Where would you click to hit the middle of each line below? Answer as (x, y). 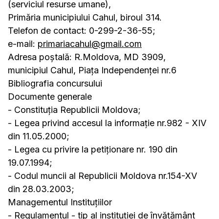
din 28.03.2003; (41, 189)
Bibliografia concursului (55, 83)
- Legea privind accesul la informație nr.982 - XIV (107, 123)
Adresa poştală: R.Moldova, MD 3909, (87, 57)
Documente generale (50, 97)
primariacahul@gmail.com (90, 44)
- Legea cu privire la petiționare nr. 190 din (93, 149)
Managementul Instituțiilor (60, 202)
